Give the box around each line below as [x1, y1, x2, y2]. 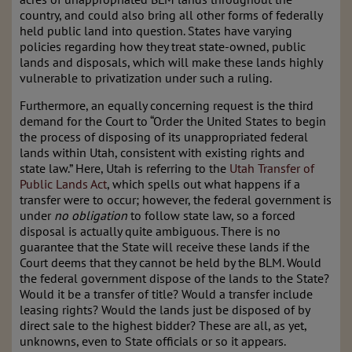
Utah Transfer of [229, 160, 314, 176]
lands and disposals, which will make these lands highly [20, 54, 322, 70]
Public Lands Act [20, 176, 107, 192]
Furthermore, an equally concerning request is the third [20, 97, 313, 113]
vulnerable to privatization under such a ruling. [20, 70, 272, 86]
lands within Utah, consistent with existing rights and [20, 145, 305, 160]
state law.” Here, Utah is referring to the [20, 160, 229, 176]
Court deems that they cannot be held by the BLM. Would [20, 255, 321, 270]
